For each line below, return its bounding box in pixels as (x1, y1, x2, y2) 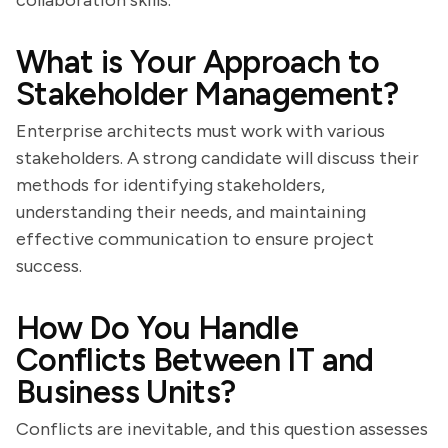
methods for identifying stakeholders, (16, 174, 325, 196)
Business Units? (16, 373, 236, 411)
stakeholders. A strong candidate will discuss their (16, 147, 419, 169)
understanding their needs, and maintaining (16, 201, 366, 223)
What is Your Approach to (16, 43, 380, 81)
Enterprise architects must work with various (16, 120, 385, 142)
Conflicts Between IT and (16, 341, 374, 379)
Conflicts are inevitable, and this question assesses (16, 418, 428, 440)
